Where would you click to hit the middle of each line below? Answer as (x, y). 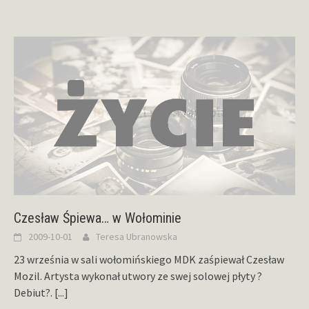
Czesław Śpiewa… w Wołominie (98, 218)
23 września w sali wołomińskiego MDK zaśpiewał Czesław (149, 259)
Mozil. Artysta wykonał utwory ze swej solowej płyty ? (138, 276)
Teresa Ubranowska (137, 236)
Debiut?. (34, 292)
